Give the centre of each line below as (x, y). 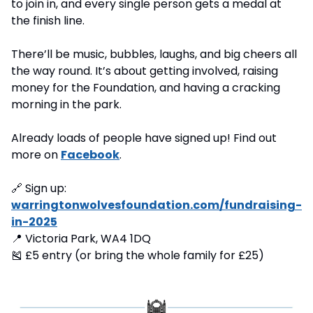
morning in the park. (66, 105)
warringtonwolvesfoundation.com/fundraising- (156, 205)
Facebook (90, 155)
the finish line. (48, 21)
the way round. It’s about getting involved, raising (145, 71)
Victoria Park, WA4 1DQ (87, 239)
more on (36, 155)
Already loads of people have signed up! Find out (144, 138)
